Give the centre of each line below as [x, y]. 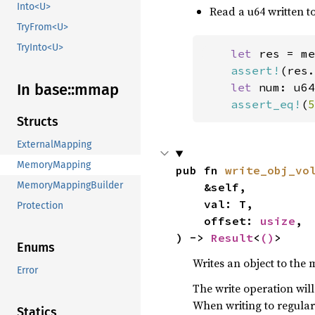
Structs [38, 122]
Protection [40, 206]
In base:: [46, 90]
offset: [232, 221]
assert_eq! [265, 104]
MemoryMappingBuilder [70, 186]
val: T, [189, 204]
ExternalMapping [54, 145]
